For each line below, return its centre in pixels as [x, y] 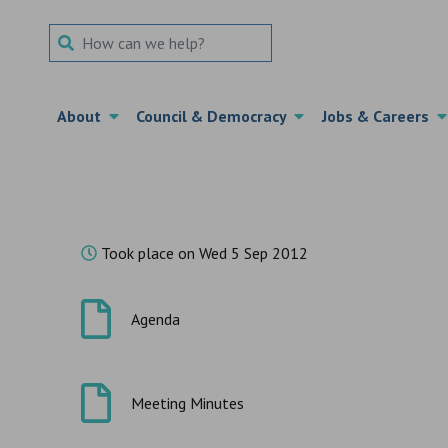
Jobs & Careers [379, 116]
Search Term [89, 35]
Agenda [155, 319]
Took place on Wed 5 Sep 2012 [202, 253]
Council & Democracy [215, 116]
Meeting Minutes [187, 403]
